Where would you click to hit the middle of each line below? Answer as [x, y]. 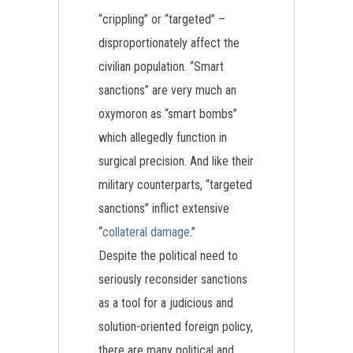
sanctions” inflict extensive [164, 208]
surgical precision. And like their [176, 161]
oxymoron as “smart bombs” [168, 114]
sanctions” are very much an [167, 90]
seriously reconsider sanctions [173, 279]
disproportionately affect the [169, 43]
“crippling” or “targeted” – [162, 19]
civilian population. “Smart [161, 67]
